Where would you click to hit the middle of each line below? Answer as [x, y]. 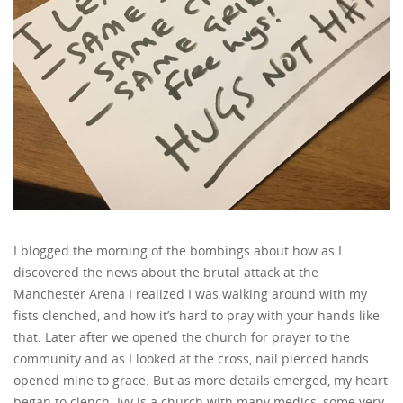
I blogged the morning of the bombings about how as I [178, 251]
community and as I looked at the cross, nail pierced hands [191, 358]
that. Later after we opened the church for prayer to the [182, 337]
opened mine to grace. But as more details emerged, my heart [201, 380]
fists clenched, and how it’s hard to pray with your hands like [197, 315]
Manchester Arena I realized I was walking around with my [190, 294]
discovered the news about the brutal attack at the [166, 272]
